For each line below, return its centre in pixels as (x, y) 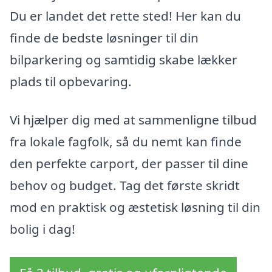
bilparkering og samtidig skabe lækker (124, 59)
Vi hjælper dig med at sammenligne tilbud (133, 120)
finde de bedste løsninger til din (104, 37)
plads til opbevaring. (71, 81)
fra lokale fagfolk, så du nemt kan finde (126, 142)
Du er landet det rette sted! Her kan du (125, 15)
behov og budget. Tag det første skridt (125, 185)
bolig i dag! (42, 229)
